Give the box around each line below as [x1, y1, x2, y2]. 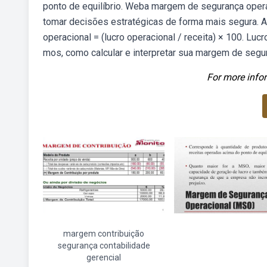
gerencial [86, 253, 121, 262]
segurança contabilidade [57, 241, 150, 250]
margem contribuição [63, 229, 144, 238]
